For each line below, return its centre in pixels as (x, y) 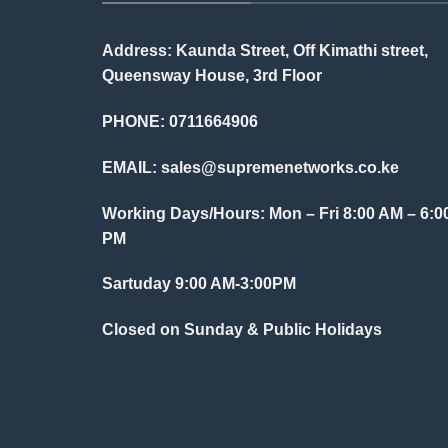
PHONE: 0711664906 (180, 121)
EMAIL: (131, 167)
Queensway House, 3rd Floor (212, 76)
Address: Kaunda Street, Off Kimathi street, (265, 51)
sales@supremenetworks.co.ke (280, 167)
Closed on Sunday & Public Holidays (242, 330)
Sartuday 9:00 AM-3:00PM (199, 284)
